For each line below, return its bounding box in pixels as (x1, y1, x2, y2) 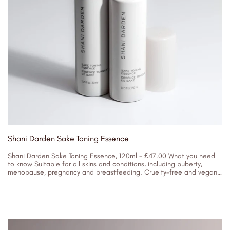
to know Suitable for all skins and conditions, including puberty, (8, 160, 202, 168)
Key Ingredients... (8, 176, 61, 185)
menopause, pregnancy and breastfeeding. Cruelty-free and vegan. (8, 168, 219, 177)
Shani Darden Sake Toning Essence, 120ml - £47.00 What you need (8, 151, 215, 160)
